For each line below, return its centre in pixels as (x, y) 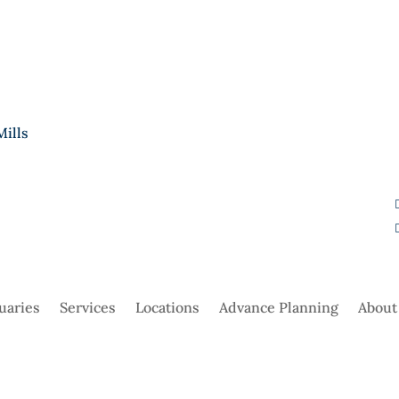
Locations (167, 308)
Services (88, 308)
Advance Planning (279, 308)
